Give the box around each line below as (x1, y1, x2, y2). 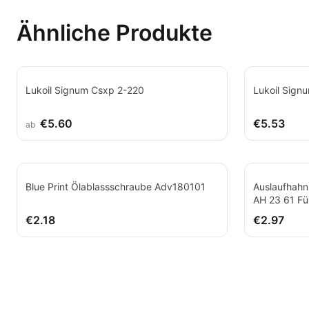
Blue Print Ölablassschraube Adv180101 (26, 181, 206, 192)
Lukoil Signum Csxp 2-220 (26, 84, 144, 96)
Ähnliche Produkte (17, 19, 212, 46)
